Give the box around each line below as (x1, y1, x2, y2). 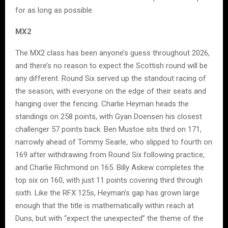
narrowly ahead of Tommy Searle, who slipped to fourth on (15, 137, 212, 147)
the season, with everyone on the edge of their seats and (15, 87, 206, 96)
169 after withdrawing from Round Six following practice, (15, 150, 205, 160)
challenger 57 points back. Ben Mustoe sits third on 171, (15, 125, 202, 134)
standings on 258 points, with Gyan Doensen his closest (15, 112, 202, 122)
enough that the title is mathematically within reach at (15, 201, 194, 211)
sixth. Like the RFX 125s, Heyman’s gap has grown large (15, 188, 199, 198)
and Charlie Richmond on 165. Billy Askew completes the (15, 163, 204, 173)
